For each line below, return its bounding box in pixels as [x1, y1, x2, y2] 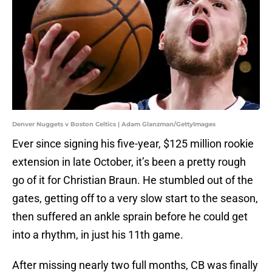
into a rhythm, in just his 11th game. [12, 228, 183, 242]
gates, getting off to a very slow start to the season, [12, 192, 258, 205]
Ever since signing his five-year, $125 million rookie [12, 137, 254, 151]
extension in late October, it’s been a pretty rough [12, 155, 246, 169]
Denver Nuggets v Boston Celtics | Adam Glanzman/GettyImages [12, 120, 216, 129]
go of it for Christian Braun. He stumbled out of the [12, 174, 253, 187]
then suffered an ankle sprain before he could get [12, 210, 248, 223]
